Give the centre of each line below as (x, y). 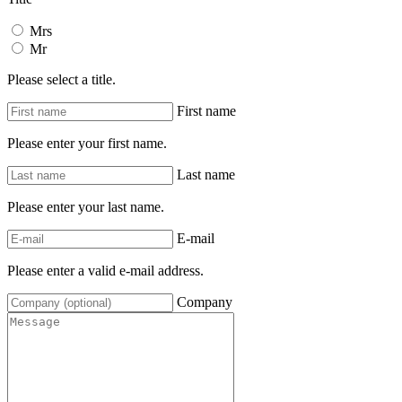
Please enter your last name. (86, 206)
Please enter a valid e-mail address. (105, 270)
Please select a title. (61, 79)
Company (205, 301)
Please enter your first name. (87, 143)
